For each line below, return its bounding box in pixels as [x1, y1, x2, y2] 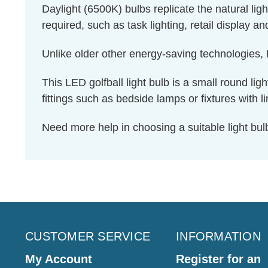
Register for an [176, 252, 261, 266]
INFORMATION [176, 230, 261, 243]
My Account [25, 252, 92, 266]
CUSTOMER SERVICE [25, 230, 150, 243]
